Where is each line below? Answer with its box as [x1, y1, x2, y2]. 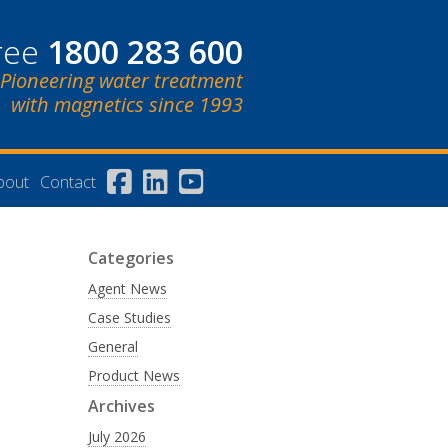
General [87, 337, 138, 356]
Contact [40, 171, 96, 193]
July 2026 [87, 427, 146, 446]
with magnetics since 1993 [10, 91, 243, 118]
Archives [87, 395, 155, 417]
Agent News [87, 279, 167, 298]
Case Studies [87, 308, 171, 327]
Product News [87, 366, 180, 385]
